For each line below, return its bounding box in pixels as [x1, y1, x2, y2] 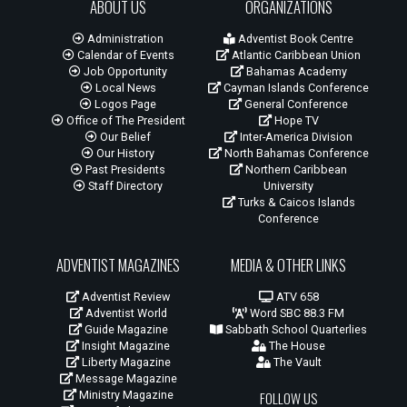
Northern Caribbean [243, 163, 348, 177]
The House [266, 339, 326, 353]
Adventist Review [79, 290, 171, 304]
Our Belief [97, 130, 152, 144]
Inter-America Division [237, 130, 353, 144]
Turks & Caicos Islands [234, 195, 355, 210]
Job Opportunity [81, 65, 168, 79]
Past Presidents [83, 163, 166, 177]
